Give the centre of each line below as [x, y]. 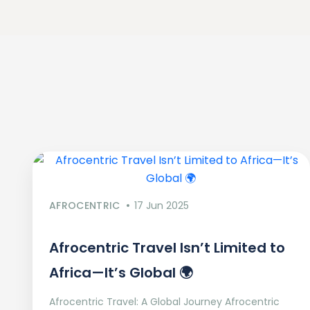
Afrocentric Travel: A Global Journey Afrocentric [164, 302]
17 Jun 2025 [161, 206]
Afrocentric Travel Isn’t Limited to [167, 248]
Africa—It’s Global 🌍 [121, 273]
